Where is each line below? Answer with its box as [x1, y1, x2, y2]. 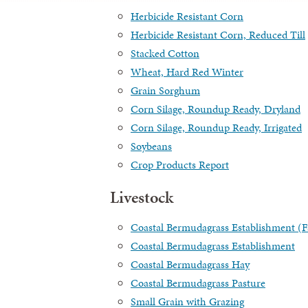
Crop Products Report [131, 156, 229, 173]
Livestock [110, 185, 173, 209]
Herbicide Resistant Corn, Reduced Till [131, 26, 305, 43]
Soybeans [131, 137, 172, 154]
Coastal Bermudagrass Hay [131, 256, 250, 272]
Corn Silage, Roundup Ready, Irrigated [131, 119, 302, 135]
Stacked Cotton [131, 45, 199, 61]
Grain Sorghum [131, 82, 200, 98]
